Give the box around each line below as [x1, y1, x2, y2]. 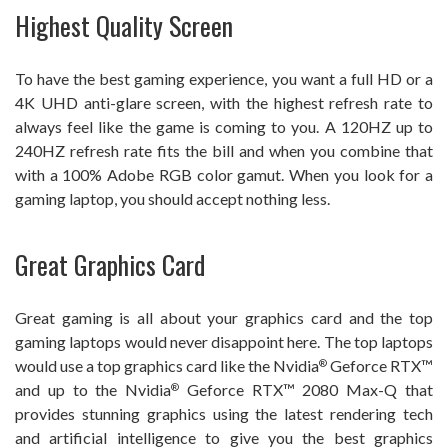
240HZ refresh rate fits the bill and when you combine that [15, 141, 433, 161]
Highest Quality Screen [15, 6, 233, 46]
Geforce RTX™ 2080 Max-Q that [179, 379, 434, 399]
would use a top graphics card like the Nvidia [15, 355, 319, 375]
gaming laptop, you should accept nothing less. [15, 189, 330, 209]
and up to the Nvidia [15, 379, 172, 399]
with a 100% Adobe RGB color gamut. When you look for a [15, 165, 433, 185]
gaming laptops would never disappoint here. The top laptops [15, 331, 433, 351]
